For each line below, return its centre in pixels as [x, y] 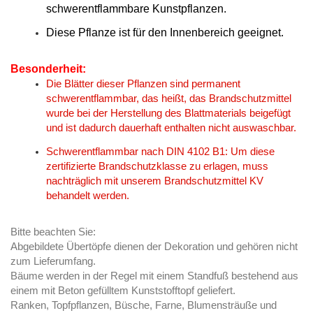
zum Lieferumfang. [53, 261]
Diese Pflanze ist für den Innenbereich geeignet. [165, 32]
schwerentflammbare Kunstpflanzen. [136, 9]
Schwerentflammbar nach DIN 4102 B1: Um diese [160, 152]
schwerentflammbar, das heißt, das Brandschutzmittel [169, 99]
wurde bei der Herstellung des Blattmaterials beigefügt [168, 113]
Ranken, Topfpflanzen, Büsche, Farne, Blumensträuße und [144, 305]
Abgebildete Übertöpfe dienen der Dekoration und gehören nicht [154, 247]
